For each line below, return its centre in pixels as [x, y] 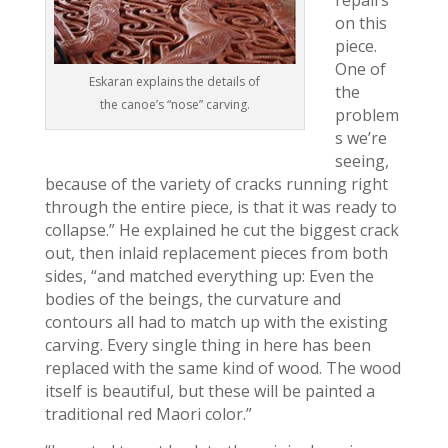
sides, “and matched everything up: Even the [209, 276]
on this [360, 23]
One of [360, 69]
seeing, [361, 161]
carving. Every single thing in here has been [207, 345]
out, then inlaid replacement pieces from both [216, 253]
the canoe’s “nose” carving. [174, 105]
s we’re [360, 138]
